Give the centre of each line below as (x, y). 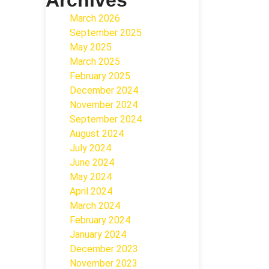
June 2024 (92, 162)
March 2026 (95, 18)
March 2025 (95, 62)
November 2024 (104, 105)
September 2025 (106, 33)
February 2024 (100, 220)
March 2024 (95, 206)
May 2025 (91, 47)
